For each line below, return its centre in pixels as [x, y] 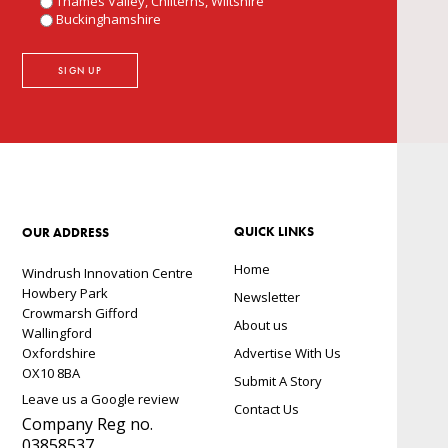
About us [261, 325]
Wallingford [57, 333]
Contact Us [266, 409]
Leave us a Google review [101, 399]
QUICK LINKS [274, 232]
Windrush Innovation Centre [108, 273]
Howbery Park [65, 293]
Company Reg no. [88, 424]
